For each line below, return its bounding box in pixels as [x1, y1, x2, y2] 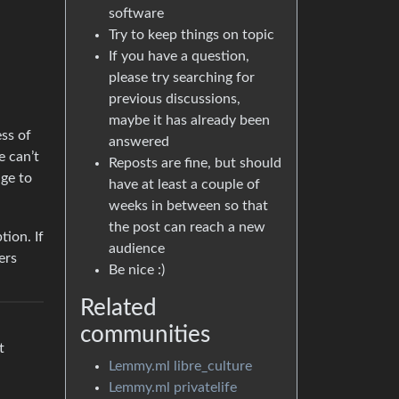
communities [80, 323, 210, 346]
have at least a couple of [109, 177, 260, 191]
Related [80, 297, 157, 320]
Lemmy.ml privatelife [109, 380, 237, 395]
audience [109, 241, 165, 256]
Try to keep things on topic [109, 28, 274, 42]
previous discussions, [109, 92, 240, 106]
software [109, 6, 164, 20]
